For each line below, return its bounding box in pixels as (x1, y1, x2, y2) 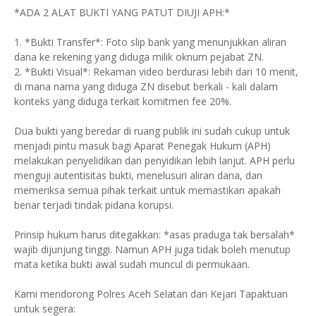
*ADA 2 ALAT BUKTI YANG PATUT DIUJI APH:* (14, 5, 230, 19)
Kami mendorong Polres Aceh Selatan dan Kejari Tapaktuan (14, 286, 288, 300)
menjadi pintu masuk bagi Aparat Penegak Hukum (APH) (14, 138, 271, 152)
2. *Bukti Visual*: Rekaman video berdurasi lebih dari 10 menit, (14, 64, 298, 78)
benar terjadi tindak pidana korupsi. (14, 197, 174, 212)
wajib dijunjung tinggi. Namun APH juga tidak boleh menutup (14, 242, 291, 256)
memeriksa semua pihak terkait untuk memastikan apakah (14, 183, 281, 197)
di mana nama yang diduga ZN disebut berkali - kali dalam (14, 79, 278, 93)
